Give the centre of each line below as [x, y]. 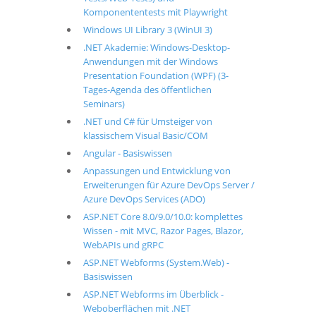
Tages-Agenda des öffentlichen [147, 90]
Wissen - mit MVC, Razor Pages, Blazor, [163, 231]
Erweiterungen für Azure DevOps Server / [169, 185]
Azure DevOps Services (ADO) [144, 199]
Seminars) [104, 104]
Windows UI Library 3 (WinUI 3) [147, 30]
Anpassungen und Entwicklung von [157, 171]
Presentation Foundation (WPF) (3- [156, 75]
